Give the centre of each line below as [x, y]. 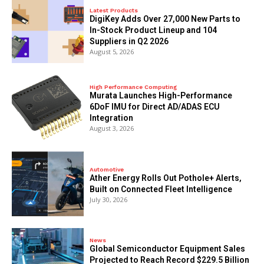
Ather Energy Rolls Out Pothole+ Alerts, [166, 178]
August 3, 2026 [112, 128]
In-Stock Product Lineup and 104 [154, 30]
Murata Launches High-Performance [161, 95]
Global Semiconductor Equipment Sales [168, 249]
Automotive [107, 169]
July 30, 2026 [109, 199]
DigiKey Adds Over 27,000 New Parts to [165, 19]
